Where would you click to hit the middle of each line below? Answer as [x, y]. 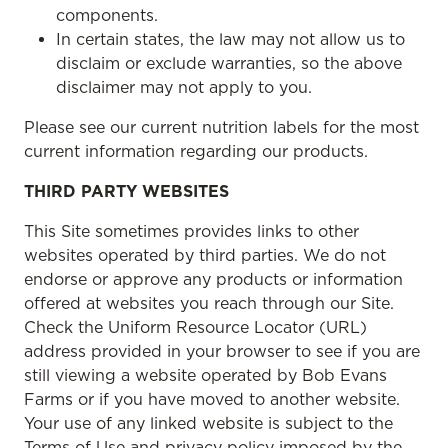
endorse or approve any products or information [213, 279]
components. [107, 15]
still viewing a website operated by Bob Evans [205, 375]
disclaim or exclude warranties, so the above [229, 63]
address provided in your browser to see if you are [222, 351]
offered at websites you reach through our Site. [209, 303]
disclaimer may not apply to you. [184, 87]
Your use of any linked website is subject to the [208, 423]
